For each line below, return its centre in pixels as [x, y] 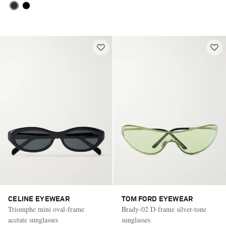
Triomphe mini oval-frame [46, 209]
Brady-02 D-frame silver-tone [164, 209]
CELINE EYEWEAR [39, 200]
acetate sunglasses [33, 220]
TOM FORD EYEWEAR [157, 200]
